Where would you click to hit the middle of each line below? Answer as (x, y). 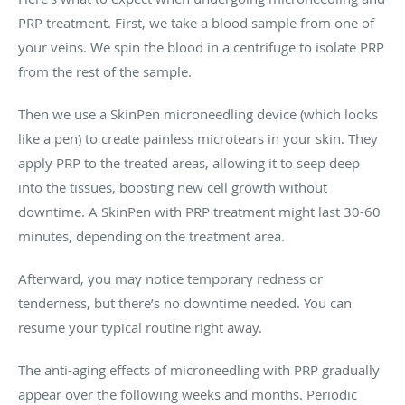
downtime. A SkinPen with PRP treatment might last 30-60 (199, 211)
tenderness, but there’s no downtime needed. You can (185, 302)
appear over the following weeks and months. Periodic (188, 394)
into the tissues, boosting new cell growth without (173, 187)
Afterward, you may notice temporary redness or (170, 278)
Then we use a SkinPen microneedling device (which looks (198, 113)
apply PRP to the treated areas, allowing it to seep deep (189, 162)
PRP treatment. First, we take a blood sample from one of (196, 22)
